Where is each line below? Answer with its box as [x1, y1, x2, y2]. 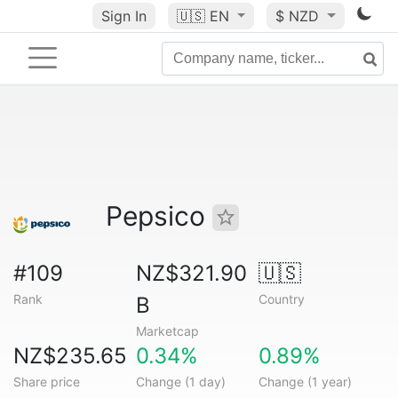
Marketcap [135, 323, 199, 338]
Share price [13, 374, 80, 389]
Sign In [100, 7, 147, 25]
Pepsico [106, 200, 212, 232]
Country [258, 291, 305, 306]
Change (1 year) [258, 374, 352, 389]
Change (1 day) [135, 374, 226, 389]
